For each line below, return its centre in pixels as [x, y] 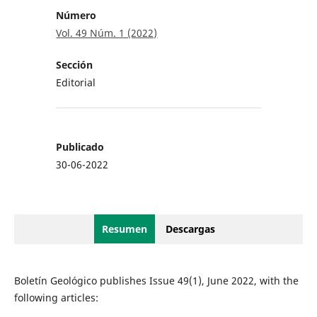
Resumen [125, 229]
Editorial [76, 83]
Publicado [80, 147]
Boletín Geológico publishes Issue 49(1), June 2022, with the [156, 281]
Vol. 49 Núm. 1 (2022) [107, 33]
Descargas [190, 229]
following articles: [56, 298]
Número [76, 16]
